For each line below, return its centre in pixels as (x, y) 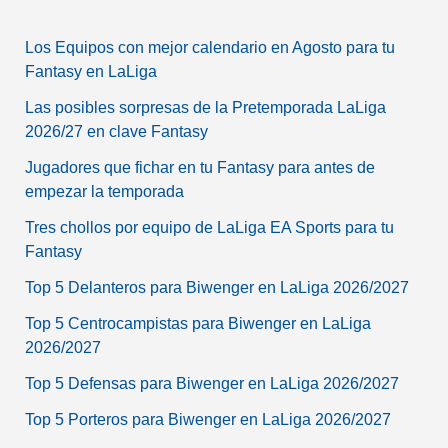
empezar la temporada (104, 191)
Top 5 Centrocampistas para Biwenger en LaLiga (197, 323)
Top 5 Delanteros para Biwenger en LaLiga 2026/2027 (216, 287)
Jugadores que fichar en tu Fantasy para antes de (199, 167)
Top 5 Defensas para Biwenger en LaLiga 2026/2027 (211, 383)
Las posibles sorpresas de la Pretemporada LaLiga (205, 107)
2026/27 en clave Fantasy (116, 131)
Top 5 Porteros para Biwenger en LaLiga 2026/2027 (207, 419)
